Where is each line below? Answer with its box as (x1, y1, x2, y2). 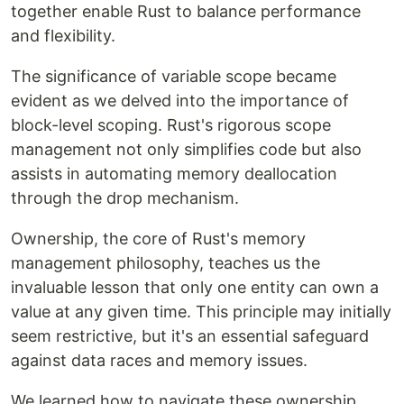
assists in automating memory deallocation (11, 164, 337, 184)
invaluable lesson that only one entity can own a (11, 278, 379, 298)
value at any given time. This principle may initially (11, 302, 391, 322)
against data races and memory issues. (11, 351, 308, 371)
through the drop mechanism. (11, 188, 239, 208)
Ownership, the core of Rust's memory (11, 229, 306, 249)
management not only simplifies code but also (11, 140, 362, 160)
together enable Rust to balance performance (11, 2, 361, 22)
